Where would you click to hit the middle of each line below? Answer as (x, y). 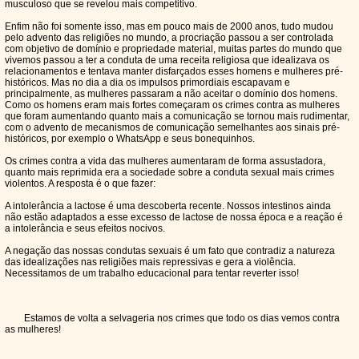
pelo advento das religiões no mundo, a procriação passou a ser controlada (169, 38)
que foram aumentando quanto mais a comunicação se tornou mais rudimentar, (177, 116)
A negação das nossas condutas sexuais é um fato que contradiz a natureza (170, 251)
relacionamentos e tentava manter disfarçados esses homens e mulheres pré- (174, 71)
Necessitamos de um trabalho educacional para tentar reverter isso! (152, 273)
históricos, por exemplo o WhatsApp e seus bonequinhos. (130, 139)
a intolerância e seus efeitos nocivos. (85, 228)
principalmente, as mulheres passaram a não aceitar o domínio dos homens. (171, 94)
